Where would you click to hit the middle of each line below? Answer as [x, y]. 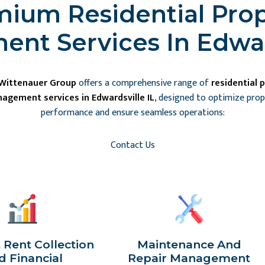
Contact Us [132, 145]
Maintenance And [189, 244]
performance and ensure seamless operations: [132, 113]
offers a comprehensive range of [144, 83]
